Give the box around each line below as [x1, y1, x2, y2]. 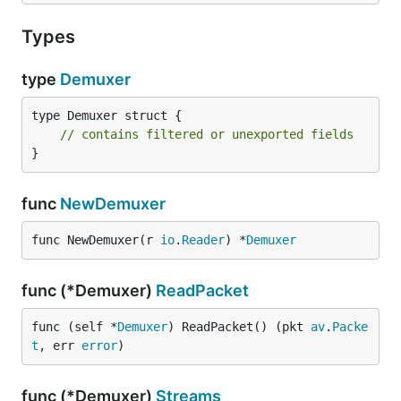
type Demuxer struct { [31, 108, 182, 123]
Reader [182, 233, 225, 247]
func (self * [31, 320, 117, 334]
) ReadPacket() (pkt [167, 320, 311, 334]
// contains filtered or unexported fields [60, 127, 354, 141]
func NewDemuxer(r [31, 233, 160, 247]
